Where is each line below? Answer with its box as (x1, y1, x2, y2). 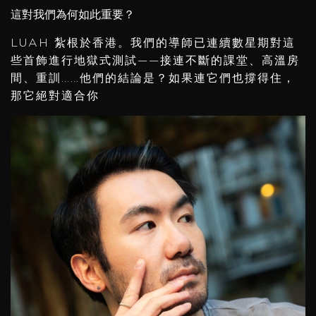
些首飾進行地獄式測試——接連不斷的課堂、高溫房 (11, 55, 300, 67)
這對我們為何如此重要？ (11, 9, 135, 21)
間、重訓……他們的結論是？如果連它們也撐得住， (11, 73, 296, 85)
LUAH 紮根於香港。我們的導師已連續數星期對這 (11, 37, 296, 49)
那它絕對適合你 (11, 90, 99, 102)
